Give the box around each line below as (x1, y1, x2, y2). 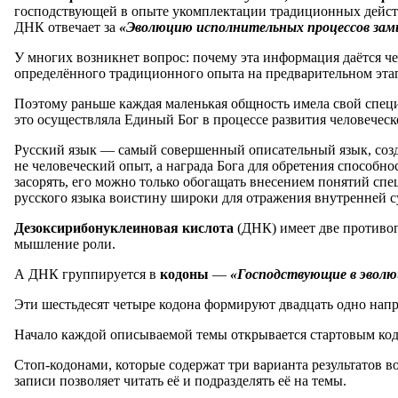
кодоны (160, 266, 212, 282)
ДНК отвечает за (14, 19, 119, 35)
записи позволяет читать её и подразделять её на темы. (14, 372, 346, 388)
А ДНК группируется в (14, 266, 160, 282)
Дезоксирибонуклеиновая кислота (14, 219, 237, 235)
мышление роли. (14, 235, 115, 251)
